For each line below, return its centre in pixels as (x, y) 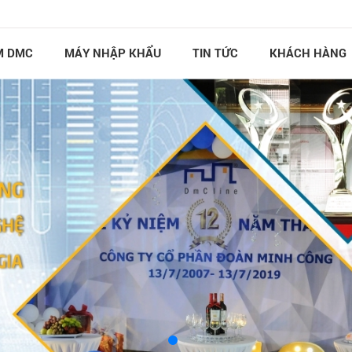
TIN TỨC (215, 52)
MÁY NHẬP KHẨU (112, 52)
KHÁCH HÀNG (308, 52)
